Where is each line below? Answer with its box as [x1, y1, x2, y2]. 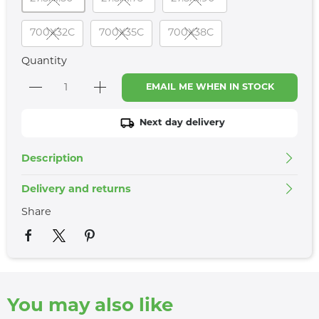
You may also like [7, 298, 173, 316]
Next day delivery [128, 118, 214, 128]
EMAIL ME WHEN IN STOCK [145, 83, 274, 93]
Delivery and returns [21, 184, 131, 196]
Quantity [21, 56, 67, 68]
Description [21, 154, 83, 165]
